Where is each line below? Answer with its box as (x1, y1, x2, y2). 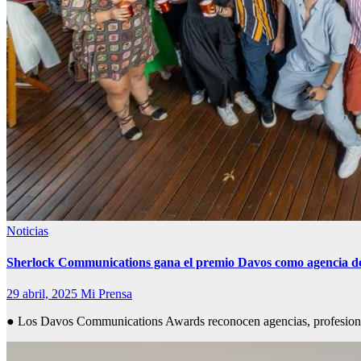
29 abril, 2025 (6, 287, 81, 301)
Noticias (6, 223, 48, 238)
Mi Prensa (81, 287, 132, 301)
